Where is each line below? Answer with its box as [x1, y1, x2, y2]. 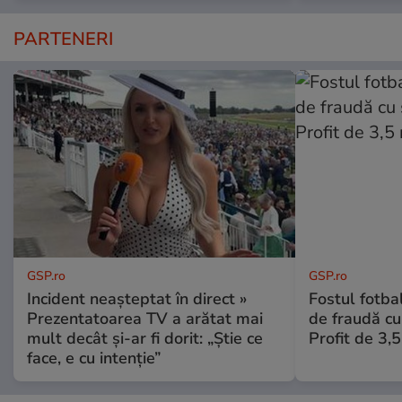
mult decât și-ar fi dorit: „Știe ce [27, 327, 263, 349]
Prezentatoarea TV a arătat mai [27, 307, 263, 329]
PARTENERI [13, 26, 113, 51]
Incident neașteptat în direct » [27, 287, 247, 310]
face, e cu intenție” [27, 346, 161, 369]
